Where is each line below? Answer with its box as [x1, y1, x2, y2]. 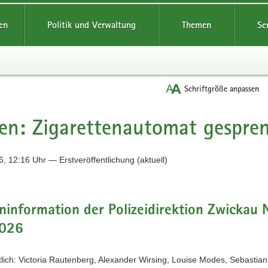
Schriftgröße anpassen [184, 83, 259, 94]
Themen [181, 19, 211, 31]
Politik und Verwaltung [47, 19, 136, 31]
